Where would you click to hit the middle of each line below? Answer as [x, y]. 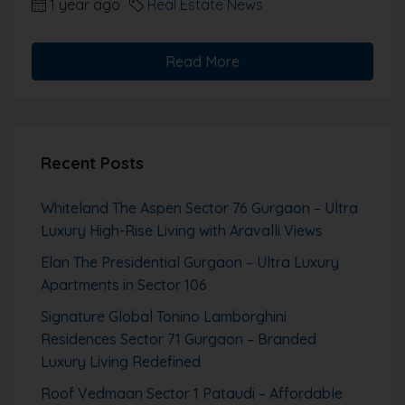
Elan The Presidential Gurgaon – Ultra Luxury [190, 262]
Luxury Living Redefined [121, 361]
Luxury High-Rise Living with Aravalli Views [182, 230]
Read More [202, 61]
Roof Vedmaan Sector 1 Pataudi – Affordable [192, 393]
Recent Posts [92, 163]
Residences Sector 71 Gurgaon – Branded [179, 339]
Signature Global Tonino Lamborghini [164, 316]
